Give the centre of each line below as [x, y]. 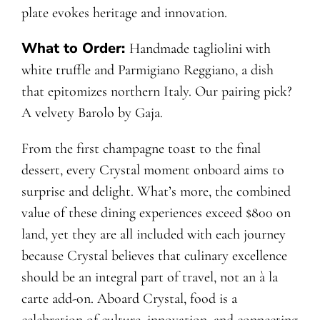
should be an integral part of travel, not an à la [149, 277]
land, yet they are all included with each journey [153, 234]
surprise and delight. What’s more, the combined [156, 191]
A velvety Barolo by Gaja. [92, 112]
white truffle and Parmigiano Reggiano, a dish [147, 70]
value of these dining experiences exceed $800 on [156, 212]
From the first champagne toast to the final [141, 148]
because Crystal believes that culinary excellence [154, 255]
